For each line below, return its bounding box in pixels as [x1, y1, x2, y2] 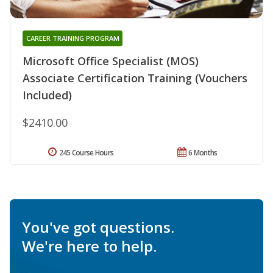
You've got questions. [22, 216, 174, 237]
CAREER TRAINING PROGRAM [26, 33, 119, 43]
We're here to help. [22, 235, 157, 256]
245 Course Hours [58, 147, 114, 158]
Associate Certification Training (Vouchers [23, 70, 247, 85]
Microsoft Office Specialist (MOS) [23, 53, 199, 68]
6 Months [188, 147, 218, 158]
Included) [23, 87, 72, 102]
